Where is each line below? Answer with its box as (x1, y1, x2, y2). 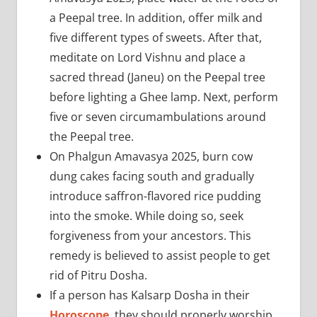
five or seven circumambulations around (49, 108, 266, 125)
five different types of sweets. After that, (49, 29, 262, 45)
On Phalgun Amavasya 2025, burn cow (49, 148, 253, 164)
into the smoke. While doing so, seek (49, 207, 243, 224)
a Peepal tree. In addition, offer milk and (49, 9, 263, 25)
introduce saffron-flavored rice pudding (49, 188, 261, 204)
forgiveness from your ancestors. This (49, 227, 251, 243)
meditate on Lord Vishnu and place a (49, 49, 246, 65)
